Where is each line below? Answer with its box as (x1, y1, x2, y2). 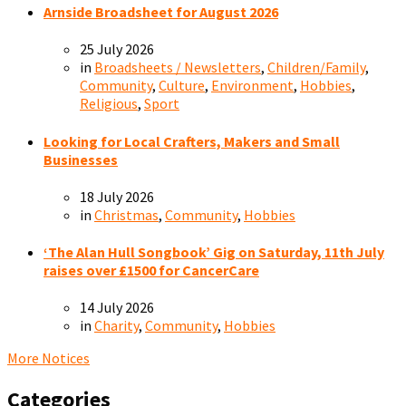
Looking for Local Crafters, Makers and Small (43, 131, 340, 150)
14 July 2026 (80, 298, 154, 317)
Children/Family (267, 58, 365, 77)
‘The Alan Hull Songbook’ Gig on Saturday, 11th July (43, 243, 384, 262)
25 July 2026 (80, 40, 154, 59)
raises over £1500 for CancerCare (43, 261, 259, 280)
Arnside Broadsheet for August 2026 (43, 3, 278, 22)
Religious (80, 94, 138, 113)
